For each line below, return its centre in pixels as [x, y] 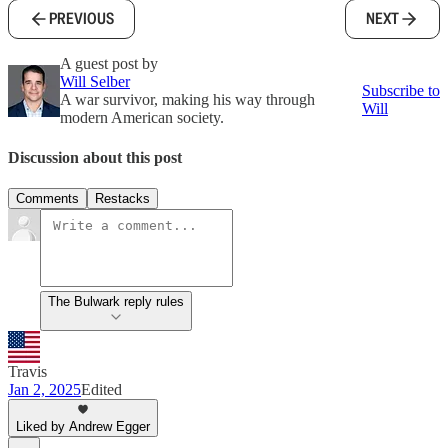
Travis [27, 371]
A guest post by [109, 64]
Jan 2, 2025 [44, 389]
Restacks [122, 198]
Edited [101, 389]
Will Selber [95, 82]
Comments [47, 198]
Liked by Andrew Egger [83, 426]
